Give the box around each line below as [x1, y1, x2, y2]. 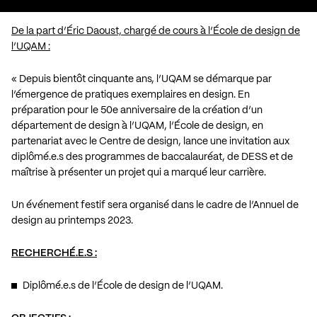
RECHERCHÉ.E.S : [11, 248, 97, 258]
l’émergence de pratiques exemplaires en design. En [11, 89, 250, 100]
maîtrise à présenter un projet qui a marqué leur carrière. [11, 167, 266, 178]
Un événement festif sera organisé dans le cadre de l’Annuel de [11, 200, 299, 210]
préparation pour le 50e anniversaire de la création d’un [11, 105, 263, 115]
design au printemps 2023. [11, 215, 133, 226]
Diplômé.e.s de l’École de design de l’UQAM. [23, 280, 223, 291]
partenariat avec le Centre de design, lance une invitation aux [11, 136, 289, 146]
